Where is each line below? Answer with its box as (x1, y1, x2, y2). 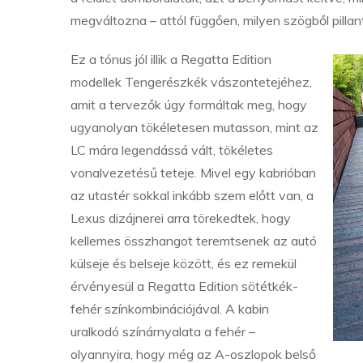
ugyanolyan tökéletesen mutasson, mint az (70, 119, 318, 135)
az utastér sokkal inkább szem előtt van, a (70, 187, 314, 203)
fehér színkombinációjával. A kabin (70, 301, 269, 317)
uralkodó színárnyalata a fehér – (70, 323, 255, 340)
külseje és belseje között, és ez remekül (70, 255, 297, 271)
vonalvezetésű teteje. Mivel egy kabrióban (70, 164, 316, 181)
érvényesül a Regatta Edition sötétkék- (70, 278, 298, 294)
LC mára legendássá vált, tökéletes (70, 142, 273, 158)
